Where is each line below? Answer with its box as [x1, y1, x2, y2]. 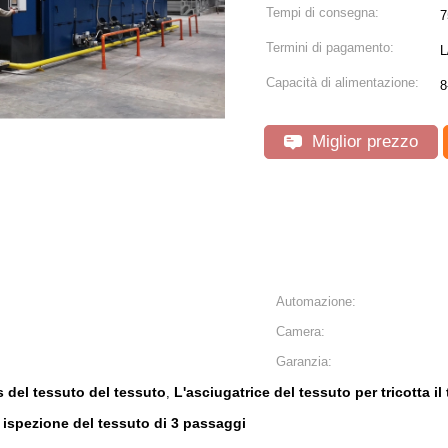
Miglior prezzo [307, 132, 418, 151]
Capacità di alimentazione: [266, 75, 419, 90]
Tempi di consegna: [266, 5, 379, 20]
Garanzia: [276, 354, 332, 369]
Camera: [276, 324, 325, 339]
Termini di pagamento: [266, 40, 394, 55]
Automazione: [276, 294, 356, 309]
